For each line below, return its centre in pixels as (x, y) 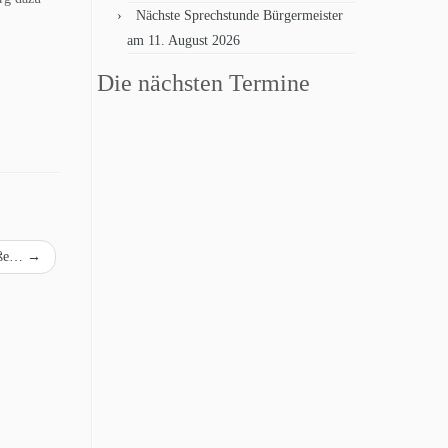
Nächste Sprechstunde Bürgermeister (239, 15)
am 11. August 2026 (183, 40)
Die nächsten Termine (203, 83)
